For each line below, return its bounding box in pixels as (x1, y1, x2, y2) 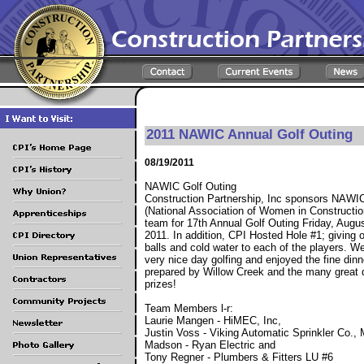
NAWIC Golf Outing (145, 180, 236, 193)
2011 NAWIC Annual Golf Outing (146, 125, 353, 142)
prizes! (145, 277, 176, 290)
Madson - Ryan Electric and (145, 338, 275, 351)
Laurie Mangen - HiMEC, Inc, (145, 314, 281, 327)
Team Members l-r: (145, 301, 233, 314)
